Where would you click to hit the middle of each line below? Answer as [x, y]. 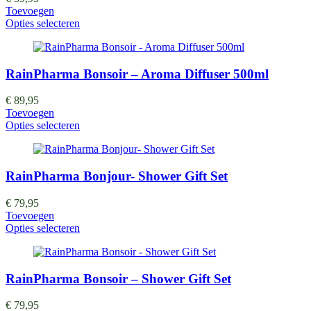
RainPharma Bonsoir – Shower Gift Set [118, 278]
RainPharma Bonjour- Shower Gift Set [117, 176]
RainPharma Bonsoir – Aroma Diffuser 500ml [137, 74]
